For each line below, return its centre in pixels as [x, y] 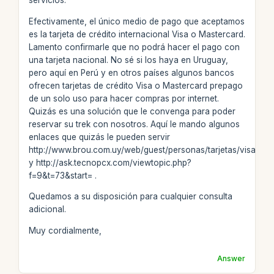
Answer [231, 258]
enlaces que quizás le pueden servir [99, 137]
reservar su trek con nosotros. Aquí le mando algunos [134, 124]
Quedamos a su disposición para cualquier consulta [130, 196]
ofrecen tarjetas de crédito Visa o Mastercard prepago [135, 85]
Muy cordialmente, [65, 230]
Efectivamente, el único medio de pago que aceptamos [136, 21]
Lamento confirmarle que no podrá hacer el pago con [134, 47]
